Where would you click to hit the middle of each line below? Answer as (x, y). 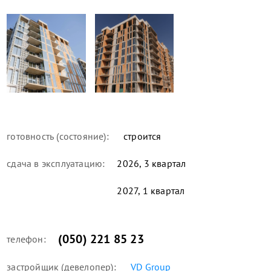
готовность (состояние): (58, 136)
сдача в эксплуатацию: (56, 164)
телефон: (26, 239)
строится (141, 136)
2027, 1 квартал (151, 191)
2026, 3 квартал (152, 164)
